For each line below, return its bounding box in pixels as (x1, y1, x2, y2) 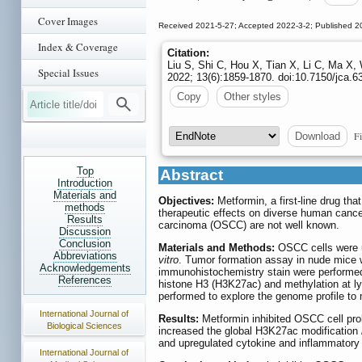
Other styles (224, 90, 281, 103)
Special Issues (38, 65, 99, 80)
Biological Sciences (46, 321, 122, 330)
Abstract (160, 166, 223, 184)
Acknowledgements (39, 262, 131, 274)
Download (295, 130, 340, 143)
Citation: (167, 47, 209, 60)
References (58, 274, 112, 286)
